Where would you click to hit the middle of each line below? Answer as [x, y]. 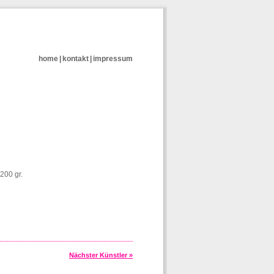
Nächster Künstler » [101, 255]
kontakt [76, 59]
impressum [113, 59]
